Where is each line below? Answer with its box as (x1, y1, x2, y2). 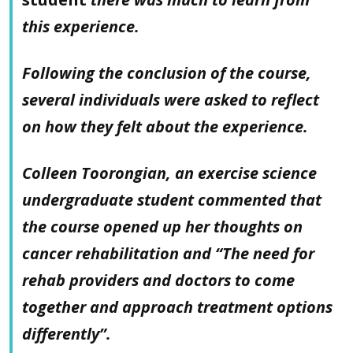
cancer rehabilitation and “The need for (22, 242, 314, 264)
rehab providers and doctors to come (22, 269, 295, 291)
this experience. (22, 15, 139, 37)
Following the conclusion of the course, (22, 61, 311, 84)
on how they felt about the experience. (22, 115, 308, 137)
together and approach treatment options (22, 295, 333, 318)
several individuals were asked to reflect (22, 88, 319, 110)
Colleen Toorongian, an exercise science (22, 162, 317, 184)
